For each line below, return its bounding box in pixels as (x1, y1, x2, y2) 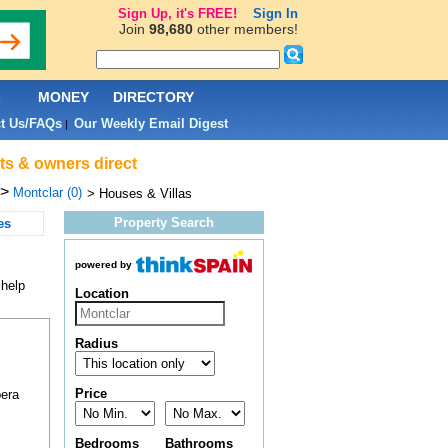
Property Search (113, 215, 214, 230)
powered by (74, 259, 132, 271)
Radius (74, 336, 118, 352)
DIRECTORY (113, 89, 194, 105)
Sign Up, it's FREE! (117, 6, 237, 21)
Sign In (252, 6, 298, 21)
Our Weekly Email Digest (73, 116, 228, 131)
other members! (192, 21, 298, 37)
